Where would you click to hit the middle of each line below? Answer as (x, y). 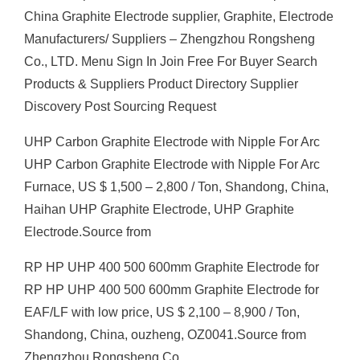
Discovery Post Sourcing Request (120, 106)
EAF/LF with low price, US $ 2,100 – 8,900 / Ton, (162, 312)
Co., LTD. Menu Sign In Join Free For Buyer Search (171, 61)
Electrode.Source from (88, 232)
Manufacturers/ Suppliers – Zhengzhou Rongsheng (170, 39)
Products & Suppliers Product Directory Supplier (161, 84)
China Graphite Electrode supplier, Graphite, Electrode (179, 16)
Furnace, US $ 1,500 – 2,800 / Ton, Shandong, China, (176, 187)
